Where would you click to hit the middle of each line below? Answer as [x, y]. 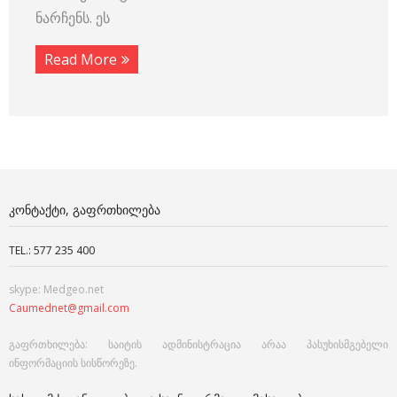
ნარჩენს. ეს [73, 17]
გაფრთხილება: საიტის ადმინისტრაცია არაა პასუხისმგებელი [198, 344]
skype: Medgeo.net [56, 289]
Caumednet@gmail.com [69, 307]
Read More [81, 59]
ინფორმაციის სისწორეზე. [73, 362]
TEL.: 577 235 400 [52, 250]
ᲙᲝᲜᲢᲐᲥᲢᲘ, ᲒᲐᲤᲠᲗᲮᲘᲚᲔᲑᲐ [85, 209]
